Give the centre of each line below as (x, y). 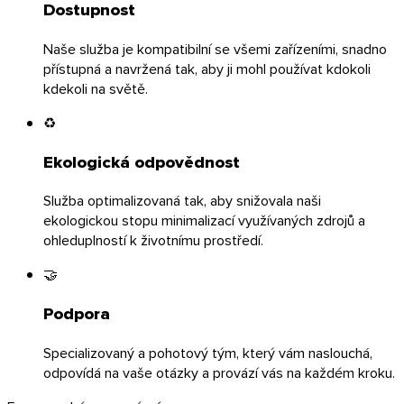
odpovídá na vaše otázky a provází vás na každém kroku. (219, 372)
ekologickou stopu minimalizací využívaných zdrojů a (204, 220)
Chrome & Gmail (93, 288)
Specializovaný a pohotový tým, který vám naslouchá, (208, 352)
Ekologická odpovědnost (142, 161)
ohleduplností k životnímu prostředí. (153, 240)
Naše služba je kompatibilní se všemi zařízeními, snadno (215, 48)
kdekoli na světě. (96, 88)
